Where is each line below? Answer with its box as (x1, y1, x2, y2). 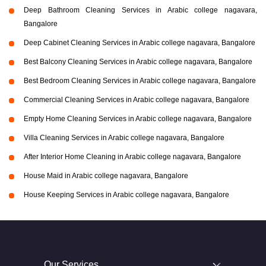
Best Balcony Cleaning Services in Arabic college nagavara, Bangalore (24, 58, 252, 66)
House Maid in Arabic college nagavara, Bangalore (24, 172, 188, 180)
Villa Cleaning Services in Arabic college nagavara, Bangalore (24, 134, 224, 142)
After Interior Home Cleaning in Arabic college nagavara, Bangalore (24, 153, 241, 161)
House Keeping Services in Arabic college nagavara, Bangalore (24, 191, 229, 199)
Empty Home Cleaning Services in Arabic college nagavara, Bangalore (24, 115, 252, 123)
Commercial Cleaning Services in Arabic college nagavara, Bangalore (24, 96, 249, 104)
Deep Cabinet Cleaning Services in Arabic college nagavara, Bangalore (24, 39, 255, 47)
